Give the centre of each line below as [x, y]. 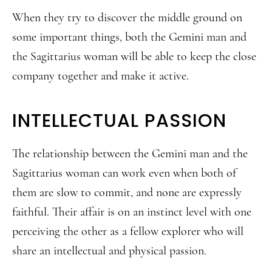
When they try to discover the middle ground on [127, 18]
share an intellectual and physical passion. [109, 251]
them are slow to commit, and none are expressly [127, 192]
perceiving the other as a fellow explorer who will [128, 231]
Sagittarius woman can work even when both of [124, 173]
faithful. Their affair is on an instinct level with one [132, 212]
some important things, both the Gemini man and [129, 37]
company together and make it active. [100, 76]
